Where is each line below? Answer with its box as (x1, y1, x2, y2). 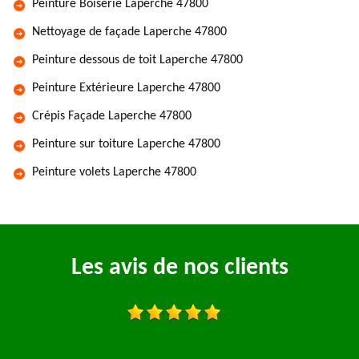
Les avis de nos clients (71, 256, 288, 280)
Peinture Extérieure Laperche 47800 (32, 82, 220, 95)
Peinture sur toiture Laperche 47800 (32, 138, 220, 151)
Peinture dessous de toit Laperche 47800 (32, 54, 243, 67)
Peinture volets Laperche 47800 (32, 166, 196, 179)
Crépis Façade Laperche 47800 (32, 110, 192, 123)
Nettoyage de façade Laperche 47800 (32, 26, 227, 38)
